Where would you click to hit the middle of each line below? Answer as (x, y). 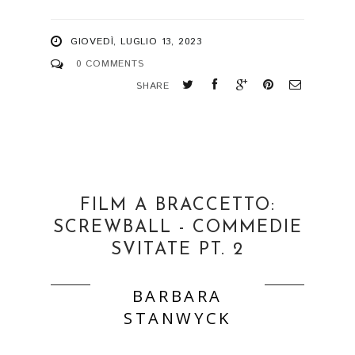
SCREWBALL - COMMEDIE (177, 228)
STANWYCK (177, 318)
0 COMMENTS (110, 64)
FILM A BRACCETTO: (177, 206)
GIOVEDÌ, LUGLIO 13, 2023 (136, 42)
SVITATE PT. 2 (177, 250)
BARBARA (177, 296)
